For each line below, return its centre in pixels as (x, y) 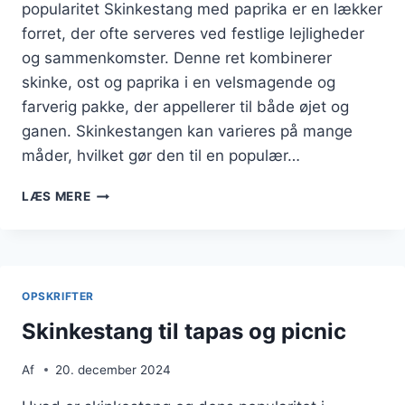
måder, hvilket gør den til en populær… (161, 156)
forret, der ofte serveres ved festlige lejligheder (193, 34)
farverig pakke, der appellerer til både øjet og (185, 107)
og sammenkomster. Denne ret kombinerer (177, 58)
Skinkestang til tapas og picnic (184, 332)
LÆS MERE (57, 197)
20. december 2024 (113, 369)
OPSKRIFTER (58, 297)
